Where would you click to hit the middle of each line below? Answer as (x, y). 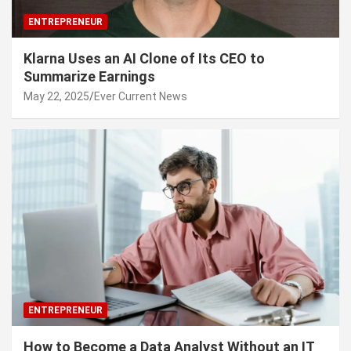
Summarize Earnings (89, 76)
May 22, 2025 (56, 96)
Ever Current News (141, 96)
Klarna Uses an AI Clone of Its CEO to (144, 58)
